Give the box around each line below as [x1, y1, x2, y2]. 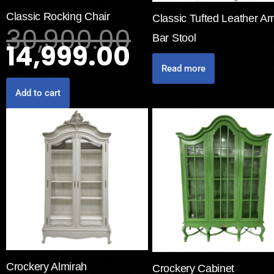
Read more [161, 63, 206, 74]
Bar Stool [152, 32, 196, 44]
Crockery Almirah [6, 261, 87, 273]
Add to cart [15, 87, 61, 98]
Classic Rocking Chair [6, 10, 110, 23]
